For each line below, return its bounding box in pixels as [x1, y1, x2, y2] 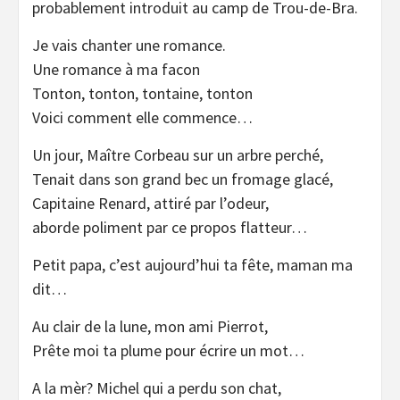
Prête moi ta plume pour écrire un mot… [32, 339, 304, 361]
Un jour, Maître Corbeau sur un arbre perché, [32, 144, 323, 165]
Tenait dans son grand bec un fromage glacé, [32, 168, 333, 189]
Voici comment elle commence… [32, 106, 253, 128]
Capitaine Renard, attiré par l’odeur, [32, 192, 269, 213]
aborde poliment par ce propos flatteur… [32, 216, 307, 237]
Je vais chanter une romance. [32, 34, 226, 55]
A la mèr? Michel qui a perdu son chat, [32, 377, 281, 398]
